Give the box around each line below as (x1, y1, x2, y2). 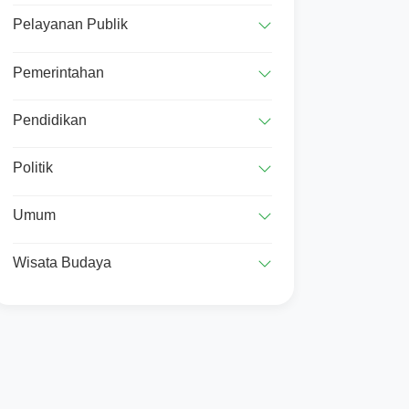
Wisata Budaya (13, 255, 111, 271)
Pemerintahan (13, 64, 104, 80)
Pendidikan (13, 111, 87, 128)
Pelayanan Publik (13, 16, 128, 33)
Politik (13, 160, 53, 176)
